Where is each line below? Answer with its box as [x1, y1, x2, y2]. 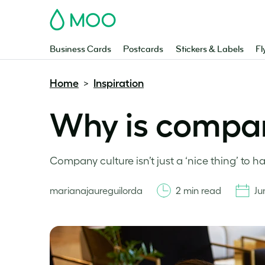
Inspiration [93, 77, 144, 89]
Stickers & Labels [175, 44, 244, 55]
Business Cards [50, 44, 111, 55]
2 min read [176, 185, 221, 196]
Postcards [123, 44, 164, 55]
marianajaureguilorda [50, 185, 143, 196]
